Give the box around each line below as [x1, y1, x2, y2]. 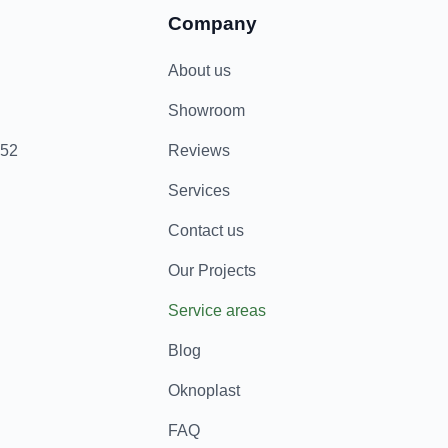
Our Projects [167, 262, 256, 279]
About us [167, 62, 231, 79]
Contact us [167, 222, 244, 239]
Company [167, 13, 257, 34]
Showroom [167, 102, 245, 119]
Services [167, 182, 230, 199]
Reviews [167, 142, 230, 159]
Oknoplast [167, 382, 240, 399]
